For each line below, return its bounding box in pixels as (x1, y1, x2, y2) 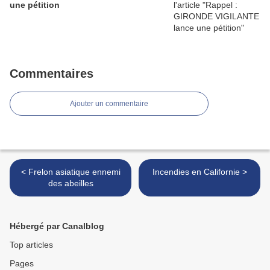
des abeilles (48, 178, 93, 189)
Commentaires (10, 67, 93, 81)
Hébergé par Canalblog (10, 221, 104, 231)
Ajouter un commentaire (70, 99, 148, 108)
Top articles (10, 240, 53, 250)
